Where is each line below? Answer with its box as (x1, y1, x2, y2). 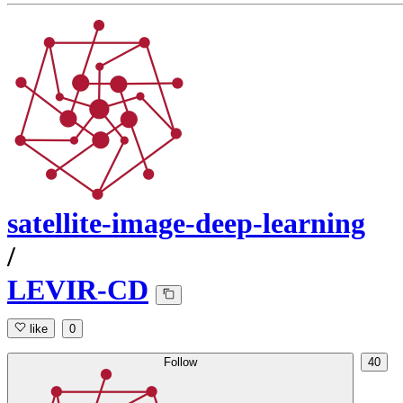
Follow (164, 355, 197, 370)
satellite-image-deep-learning (7, 207, 365, 240)
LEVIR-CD (7, 273, 148, 307)
